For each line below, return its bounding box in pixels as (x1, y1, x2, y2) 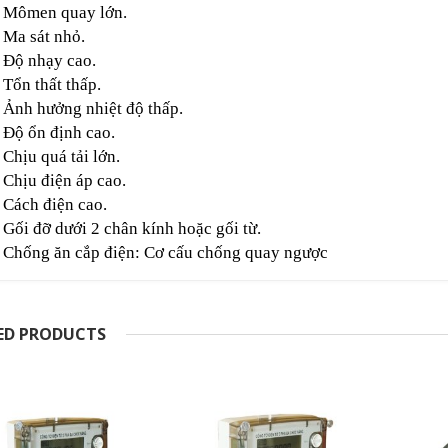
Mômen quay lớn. (3, 3, 127, 22)
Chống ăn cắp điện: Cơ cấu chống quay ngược (3, 243, 328, 262)
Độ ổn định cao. (3, 123, 115, 142)
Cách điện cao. (3, 195, 107, 214)
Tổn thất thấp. (3, 75, 101, 94)
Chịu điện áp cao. (3, 171, 126, 190)
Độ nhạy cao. (3, 51, 96, 70)
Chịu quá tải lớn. (3, 147, 120, 166)
